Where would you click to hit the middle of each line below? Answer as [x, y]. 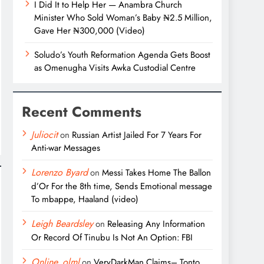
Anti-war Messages [66, 148]
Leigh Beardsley [62, 224]
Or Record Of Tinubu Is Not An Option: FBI [112, 238]
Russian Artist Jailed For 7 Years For [137, 135]
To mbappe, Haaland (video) [85, 199]
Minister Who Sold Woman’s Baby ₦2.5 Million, [123, 18]
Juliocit [44, 135]
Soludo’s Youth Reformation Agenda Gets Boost [122, 55]
